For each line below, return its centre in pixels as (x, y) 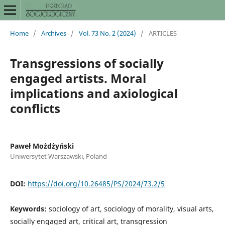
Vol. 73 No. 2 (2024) (107, 33)
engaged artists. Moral (78, 78)
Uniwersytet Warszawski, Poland (58, 156)
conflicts (35, 108)
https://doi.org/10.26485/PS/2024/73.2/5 (96, 183)
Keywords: (29, 208)
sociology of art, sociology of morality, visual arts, (131, 208)
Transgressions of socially (87, 63)
